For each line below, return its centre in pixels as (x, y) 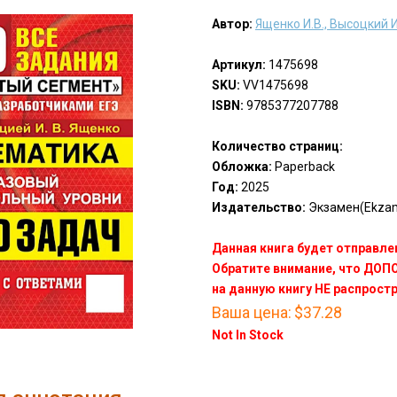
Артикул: (238, 65)
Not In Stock (247, 335)
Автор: (232, 24)
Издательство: (258, 208)
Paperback (303, 167)
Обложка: (241, 167)
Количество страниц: (277, 147)
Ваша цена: (251, 313)
